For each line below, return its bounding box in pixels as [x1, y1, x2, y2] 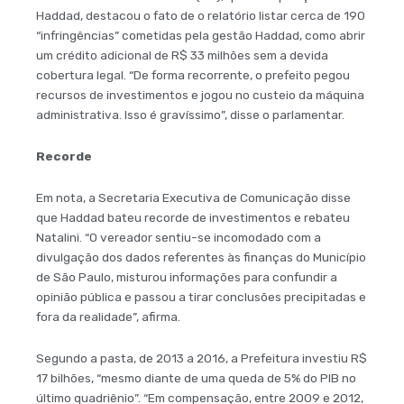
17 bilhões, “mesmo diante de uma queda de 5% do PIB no [36, 371, 356, 386]
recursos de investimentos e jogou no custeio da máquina [36, 87, 364, 103]
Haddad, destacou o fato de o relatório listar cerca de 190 [36, 8, 365, 23]
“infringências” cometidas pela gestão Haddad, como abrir [36, 28, 365, 43]
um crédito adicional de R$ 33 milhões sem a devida [36, 48, 328, 63]
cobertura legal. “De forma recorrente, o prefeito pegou [36, 68, 350, 83]
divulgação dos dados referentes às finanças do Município [36, 250, 366, 265]
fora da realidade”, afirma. [36, 309, 180, 325]
